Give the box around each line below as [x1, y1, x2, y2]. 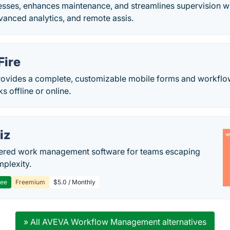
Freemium [15, 178, 46, 186]
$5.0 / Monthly [53, 178, 96, 186]
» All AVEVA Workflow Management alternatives [23, 217, 206, 227]
